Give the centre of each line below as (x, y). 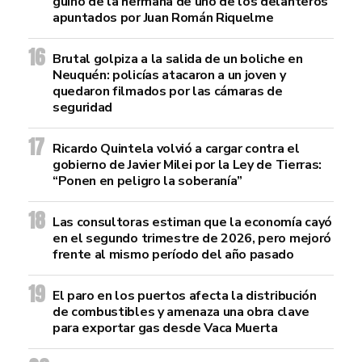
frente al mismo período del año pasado (173, 255)
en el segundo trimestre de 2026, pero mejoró (192, 238)
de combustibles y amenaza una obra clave (181, 312)
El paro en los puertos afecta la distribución (185, 296)
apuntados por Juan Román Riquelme (163, 18)
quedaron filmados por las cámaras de (168, 91)
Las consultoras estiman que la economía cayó (192, 222)
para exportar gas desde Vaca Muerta (165, 328)
